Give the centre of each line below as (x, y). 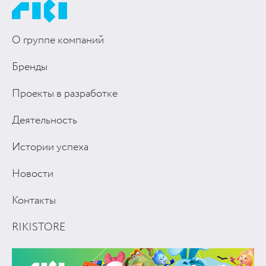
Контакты (34, 201)
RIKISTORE (39, 227)
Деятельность (45, 121)
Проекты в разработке (65, 94)
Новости (33, 174)
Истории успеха (50, 147)
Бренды (30, 67)
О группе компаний (58, 40)
